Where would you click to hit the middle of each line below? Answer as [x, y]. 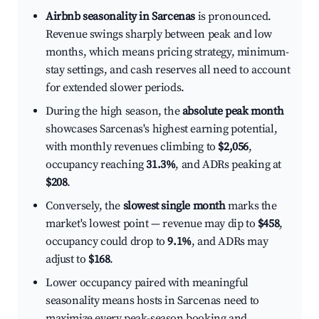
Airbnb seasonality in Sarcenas [120, 17]
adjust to [67, 260]
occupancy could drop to [107, 242]
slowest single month [174, 206]
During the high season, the [114, 111]
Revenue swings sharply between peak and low [159, 35]
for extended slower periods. [115, 88]
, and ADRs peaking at [229, 165]
